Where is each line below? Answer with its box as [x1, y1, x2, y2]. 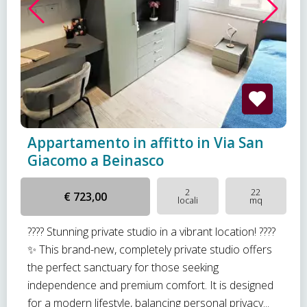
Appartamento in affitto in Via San [27, 133, 264, 152]
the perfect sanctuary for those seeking [27, 260, 219, 275]
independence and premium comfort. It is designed [27, 278, 273, 293]
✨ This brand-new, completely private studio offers [27, 242, 272, 257]
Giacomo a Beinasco [27, 151, 164, 170]
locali [177, 194, 198, 206]
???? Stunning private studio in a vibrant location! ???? [27, 224, 275, 239]
